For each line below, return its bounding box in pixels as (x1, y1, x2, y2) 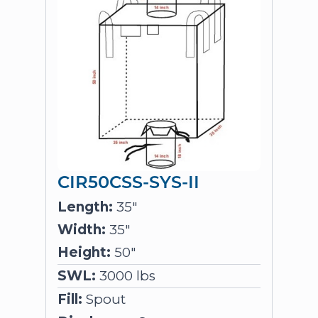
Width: (57, 221, 106, 238)
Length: (57, 199, 113, 215)
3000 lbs (96, 268, 155, 284)
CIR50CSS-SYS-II (57, 170, 199, 192)
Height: (57, 244, 111, 261)
